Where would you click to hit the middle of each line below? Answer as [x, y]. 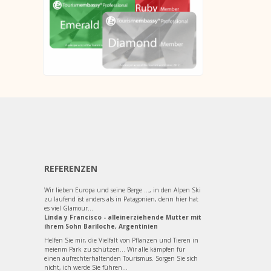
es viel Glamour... [69, 208]
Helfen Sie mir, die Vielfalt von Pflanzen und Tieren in [121, 240]
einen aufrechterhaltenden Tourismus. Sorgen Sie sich [121, 259]
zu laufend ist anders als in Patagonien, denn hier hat [121, 199]
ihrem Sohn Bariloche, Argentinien [101, 227]
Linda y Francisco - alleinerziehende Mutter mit [123, 217]
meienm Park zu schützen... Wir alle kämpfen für [115, 250]
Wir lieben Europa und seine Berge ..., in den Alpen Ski [122, 190]
